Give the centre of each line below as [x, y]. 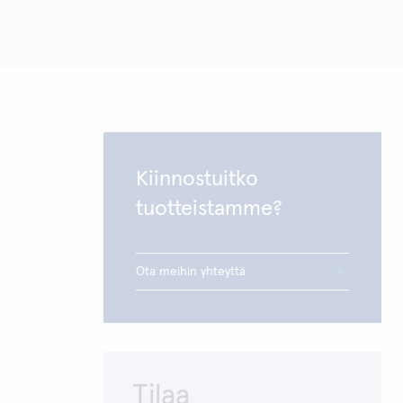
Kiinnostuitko [197, 179]
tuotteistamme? [210, 209]
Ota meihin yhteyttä [191, 272]
